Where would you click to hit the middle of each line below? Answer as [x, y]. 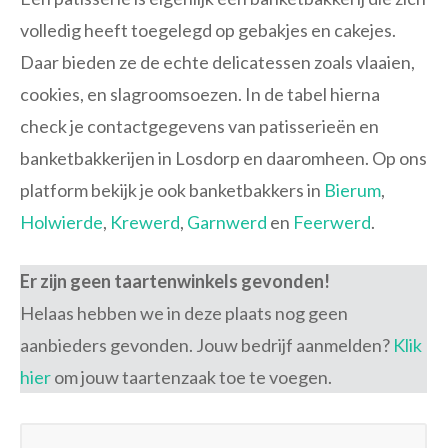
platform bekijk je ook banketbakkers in [172, 190]
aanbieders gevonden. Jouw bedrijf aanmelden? [206, 345]
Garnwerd [227, 222]
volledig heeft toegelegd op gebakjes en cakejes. [208, 30]
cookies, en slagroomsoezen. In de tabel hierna [200, 94]
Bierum [352, 190]
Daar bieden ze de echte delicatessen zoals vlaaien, [217, 62]
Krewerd [145, 222]
